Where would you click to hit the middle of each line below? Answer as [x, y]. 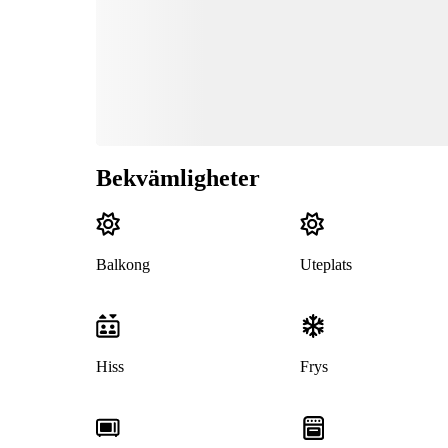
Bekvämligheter [178, 178]
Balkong [123, 265]
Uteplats [325, 265]
